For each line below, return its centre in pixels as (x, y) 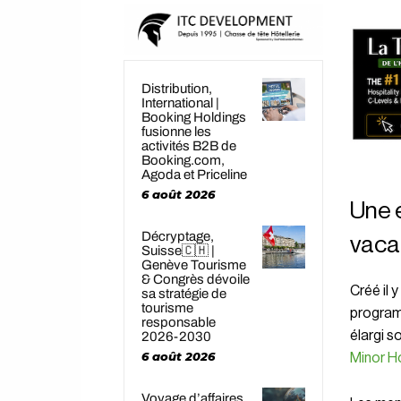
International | (180, 103)
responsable (179, 323)
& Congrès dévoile (196, 280)
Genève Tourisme (194, 265)
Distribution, (177, 89)
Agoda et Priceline (194, 175)
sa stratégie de (184, 294)
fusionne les (176, 132)
